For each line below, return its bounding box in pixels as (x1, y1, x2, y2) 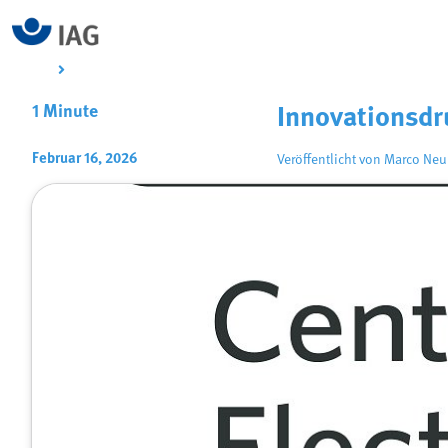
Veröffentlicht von (277, 153, 385, 167)
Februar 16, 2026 (32, 151, 137, 167)
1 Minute (32, 103, 98, 121)
